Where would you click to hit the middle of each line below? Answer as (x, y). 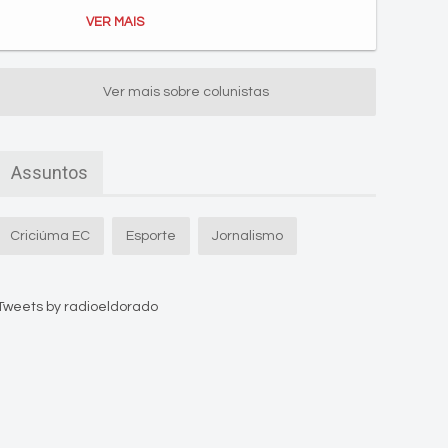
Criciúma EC (50, 236)
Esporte (151, 236)
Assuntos (49, 172)
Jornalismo (247, 236)
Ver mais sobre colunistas (186, 92)
